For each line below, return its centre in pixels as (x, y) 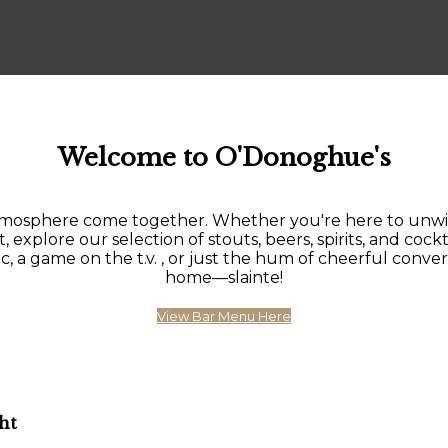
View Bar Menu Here (224, 315)
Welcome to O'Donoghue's (224, 158)
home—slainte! (224, 277)
